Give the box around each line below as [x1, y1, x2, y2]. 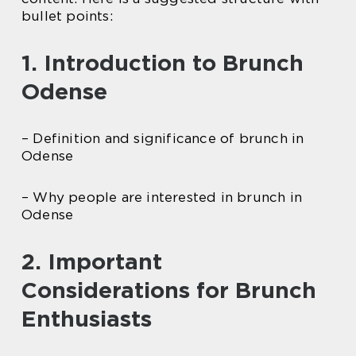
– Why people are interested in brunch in [21, 188, 303, 205]
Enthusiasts [21, 304, 152, 332]
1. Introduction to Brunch [21, 48, 304, 76]
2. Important [21, 247, 162, 275]
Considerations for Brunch [21, 276, 316, 304]
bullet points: [21, 7, 113, 24]
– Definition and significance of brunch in [21, 130, 304, 146]
